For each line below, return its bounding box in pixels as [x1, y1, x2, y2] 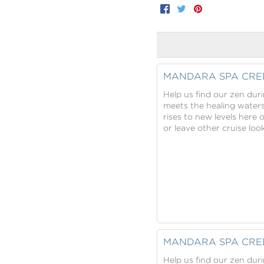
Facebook [169, 4, 209, 14]
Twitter [186, 4, 215, 14]
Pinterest [202, 4, 239, 14]
